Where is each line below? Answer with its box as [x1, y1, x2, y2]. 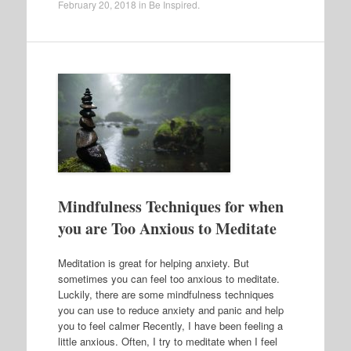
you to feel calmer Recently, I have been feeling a [57, 317, 283, 333]
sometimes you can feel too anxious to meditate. [57, 270, 280, 286]
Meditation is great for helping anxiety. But [57, 255, 249, 270]
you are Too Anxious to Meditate [57, 217, 277, 240]
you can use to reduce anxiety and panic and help [57, 302, 284, 317]
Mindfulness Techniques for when [57, 195, 284, 218]
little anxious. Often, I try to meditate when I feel [57, 333, 277, 349]
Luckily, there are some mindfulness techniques [57, 286, 274, 302]
